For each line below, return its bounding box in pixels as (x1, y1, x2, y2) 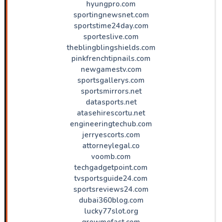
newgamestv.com (80, 64, 142, 74)
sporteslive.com (83, 31, 139, 42)
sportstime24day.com (73, 20, 149, 31)
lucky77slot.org (84, 206, 138, 216)
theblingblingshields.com (66, 42, 156, 53)
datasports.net (85, 97, 137, 107)
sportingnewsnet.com (73, 9, 149, 20)
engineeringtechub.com (70, 118, 152, 129)
